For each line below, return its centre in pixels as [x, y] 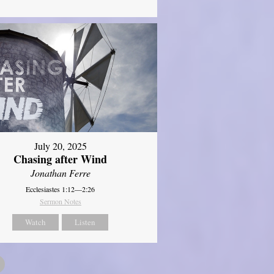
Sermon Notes [60, 201]
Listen [85, 222]
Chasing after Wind [61, 159]
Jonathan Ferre [60, 172]
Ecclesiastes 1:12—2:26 [61, 189]
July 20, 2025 [60, 146]
